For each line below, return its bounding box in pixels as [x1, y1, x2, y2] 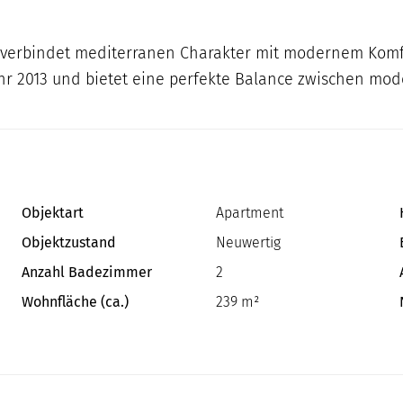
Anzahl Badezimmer [22, 264, 152, 282]
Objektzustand [22, 234, 116, 252]
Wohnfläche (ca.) [22, 293, 129, 311]
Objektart [22, 204, 84, 222]
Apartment [216, 204, 283, 222]
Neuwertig [216, 234, 281, 252]
